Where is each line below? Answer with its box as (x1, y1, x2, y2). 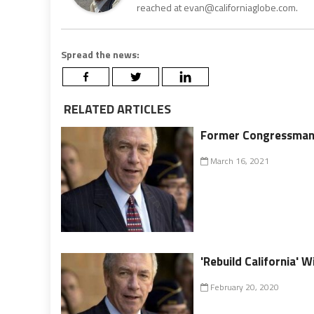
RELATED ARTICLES (61, 100, 171, 119)
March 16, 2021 (208, 154, 270, 168)
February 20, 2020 (208, 280, 280, 294)
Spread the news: (61, 47, 139, 62)
